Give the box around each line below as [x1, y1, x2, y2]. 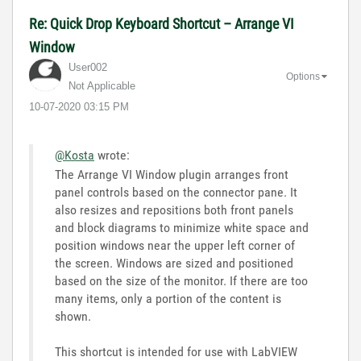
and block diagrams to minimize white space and [55, 220, 309, 235]
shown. [55, 309, 91, 324]
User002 [68, 61, 107, 73]
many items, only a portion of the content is [55, 291, 281, 306]
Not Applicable [68, 80, 135, 92]
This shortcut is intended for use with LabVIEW [55, 344, 297, 359]
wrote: [94, 147, 130, 163]
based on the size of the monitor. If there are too [55, 273, 308, 288]
